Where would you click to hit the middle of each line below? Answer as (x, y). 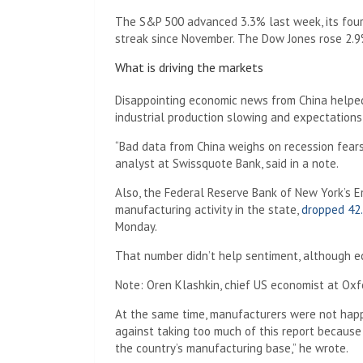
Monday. (136, 226)
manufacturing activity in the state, (208, 209)
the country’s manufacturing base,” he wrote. (232, 348)
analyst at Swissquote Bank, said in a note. (227, 163)
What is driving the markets (189, 67)
